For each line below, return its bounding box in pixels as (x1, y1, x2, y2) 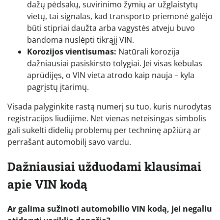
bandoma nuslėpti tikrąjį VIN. (27, 34, 134, 45)
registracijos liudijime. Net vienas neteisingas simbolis (7, 112, 206, 124)
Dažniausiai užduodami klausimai (7, 158, 201, 174)
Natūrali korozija (116, 46, 180, 57)
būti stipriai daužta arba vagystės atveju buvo (27, 22, 195, 33)
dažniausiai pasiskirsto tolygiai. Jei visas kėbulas (27, 57, 202, 69)
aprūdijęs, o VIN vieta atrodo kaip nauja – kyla (27, 69, 194, 81)
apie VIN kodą (7, 176, 87, 192)
